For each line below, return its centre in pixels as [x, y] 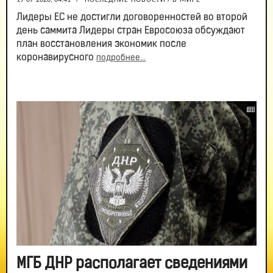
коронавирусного [56, 58]
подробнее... [121, 58]
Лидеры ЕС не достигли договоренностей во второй [132, 18]
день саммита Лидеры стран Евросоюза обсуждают [131, 31]
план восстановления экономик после [101, 45]
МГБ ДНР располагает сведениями [132, 264]
